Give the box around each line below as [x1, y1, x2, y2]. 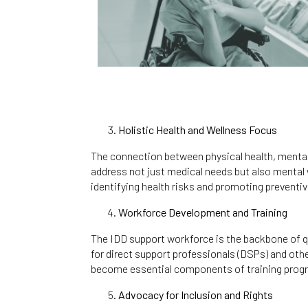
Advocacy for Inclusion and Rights [118, 288, 273, 302]
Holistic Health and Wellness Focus [118, 123, 277, 137]
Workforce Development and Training [118, 206, 287, 219]
